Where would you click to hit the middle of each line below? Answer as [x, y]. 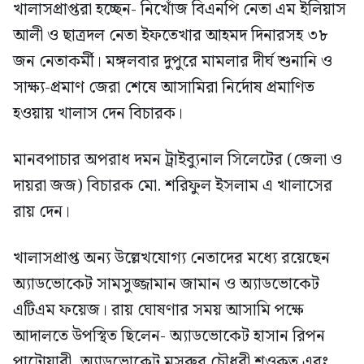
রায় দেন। [41, 212]
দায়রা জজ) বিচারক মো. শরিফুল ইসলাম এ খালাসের [173, 186]
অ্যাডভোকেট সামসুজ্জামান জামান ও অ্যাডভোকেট [166, 285]
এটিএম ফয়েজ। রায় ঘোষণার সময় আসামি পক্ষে [158, 311]
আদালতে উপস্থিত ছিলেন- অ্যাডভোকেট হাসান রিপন [169, 337]
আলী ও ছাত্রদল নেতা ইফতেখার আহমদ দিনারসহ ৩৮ [171, 36]
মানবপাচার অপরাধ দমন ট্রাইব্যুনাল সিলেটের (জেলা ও [178, 160]
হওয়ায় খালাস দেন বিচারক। [98, 114]
